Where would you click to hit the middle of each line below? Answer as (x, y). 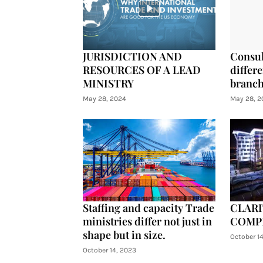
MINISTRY (108, 83)
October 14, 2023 (109, 250)
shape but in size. (124, 235)
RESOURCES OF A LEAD (141, 70)
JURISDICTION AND (132, 56)
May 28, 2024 (104, 99)
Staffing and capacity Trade (148, 208)
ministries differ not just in (147, 221)
